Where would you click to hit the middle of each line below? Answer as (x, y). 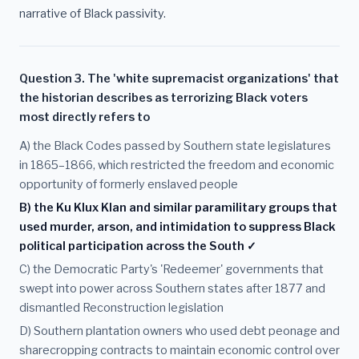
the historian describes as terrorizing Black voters (163, 98)
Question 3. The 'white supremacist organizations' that (179, 79)
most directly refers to (85, 117)
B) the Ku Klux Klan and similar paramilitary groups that (178, 208)
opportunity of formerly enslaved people (129, 185)
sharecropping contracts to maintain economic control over (179, 350)
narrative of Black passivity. (93, 14)
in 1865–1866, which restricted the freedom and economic (177, 165)
